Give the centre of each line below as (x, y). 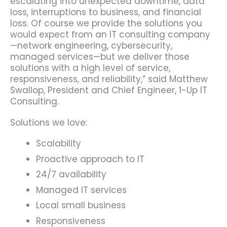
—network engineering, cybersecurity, (91, 46)
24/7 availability (71, 175)
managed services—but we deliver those (100, 57)
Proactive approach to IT (90, 159)
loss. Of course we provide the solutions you (106, 24)
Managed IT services (81, 190)
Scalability (59, 144)
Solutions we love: (49, 122)
